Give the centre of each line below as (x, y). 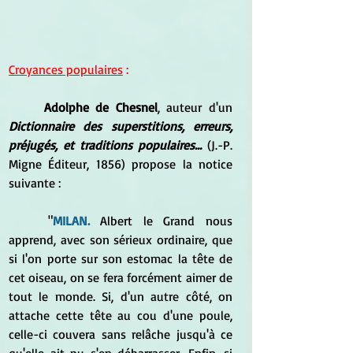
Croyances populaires (66, 69)
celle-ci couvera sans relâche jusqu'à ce (121, 334)
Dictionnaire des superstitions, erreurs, (121, 126)
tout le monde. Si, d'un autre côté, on (121, 296)
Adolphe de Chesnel (100, 107)
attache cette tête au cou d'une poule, (121, 315)
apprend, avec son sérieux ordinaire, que (121, 239)
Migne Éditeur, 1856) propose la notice (121, 163)
